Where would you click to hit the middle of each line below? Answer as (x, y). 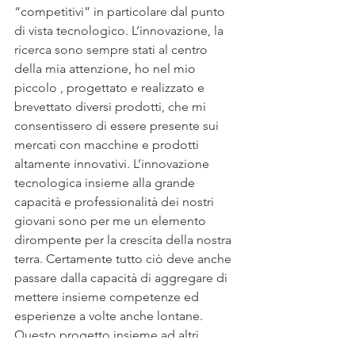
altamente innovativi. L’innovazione (113, 163)
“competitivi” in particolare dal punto (121, 11)
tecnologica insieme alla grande (106, 182)
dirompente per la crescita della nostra (124, 239)
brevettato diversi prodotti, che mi (112, 106)
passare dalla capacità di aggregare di (122, 277)
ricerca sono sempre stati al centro (113, 49)
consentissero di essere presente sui (118, 125)
